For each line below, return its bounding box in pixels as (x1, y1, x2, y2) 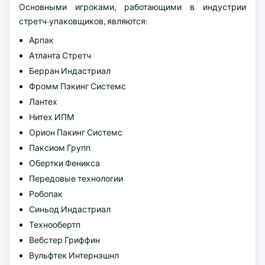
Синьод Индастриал (29, 204, 111, 215)
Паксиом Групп (29, 143, 91, 153)
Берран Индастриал (29, 66, 111, 76)
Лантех (29, 96, 57, 107)
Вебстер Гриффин (29, 235, 100, 245)
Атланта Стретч (29, 50, 91, 61)
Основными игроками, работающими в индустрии (19, 2, 246, 12)
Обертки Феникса (29, 158, 100, 169)
